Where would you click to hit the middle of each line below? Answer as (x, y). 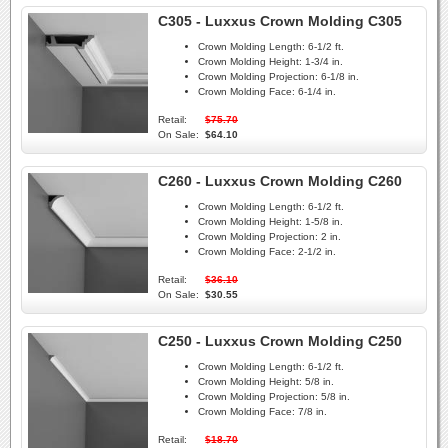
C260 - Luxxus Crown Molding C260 (280, 181)
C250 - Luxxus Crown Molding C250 (280, 341)
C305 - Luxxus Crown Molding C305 (280, 21)
